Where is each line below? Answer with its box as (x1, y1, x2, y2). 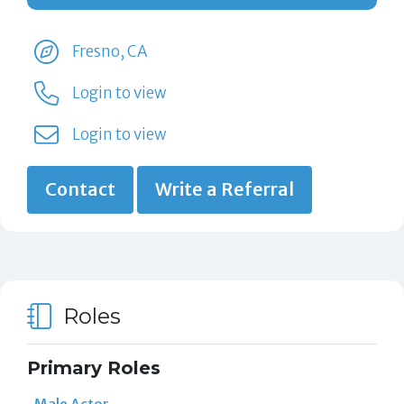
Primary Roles (26, 357, 161, 380)
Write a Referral (154, 179, 294, 201)
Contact (44, 179, 115, 201)
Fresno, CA (72, 41, 149, 62)
